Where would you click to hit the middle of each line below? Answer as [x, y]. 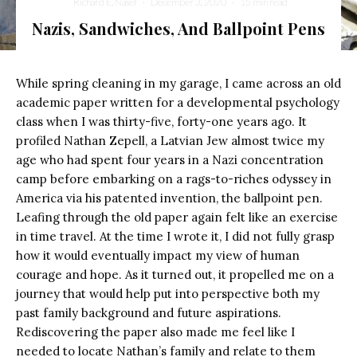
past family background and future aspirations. [149, 312]
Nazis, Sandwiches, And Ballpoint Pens [180, 28]
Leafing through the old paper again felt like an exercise [177, 217]
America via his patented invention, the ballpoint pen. [169, 198]
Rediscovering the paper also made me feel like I [155, 331]
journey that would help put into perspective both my [168, 293]
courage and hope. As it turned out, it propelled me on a [175, 274]
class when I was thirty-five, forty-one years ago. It [161, 121]
